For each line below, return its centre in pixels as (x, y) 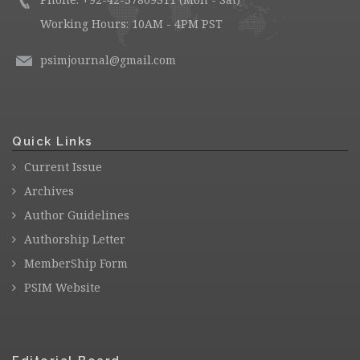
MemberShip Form (76, 263)
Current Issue (63, 167)
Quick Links (53, 141)
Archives (49, 191)
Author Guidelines (77, 215)
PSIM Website (62, 287)
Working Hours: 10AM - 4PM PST (131, 24)
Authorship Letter (75, 239)
